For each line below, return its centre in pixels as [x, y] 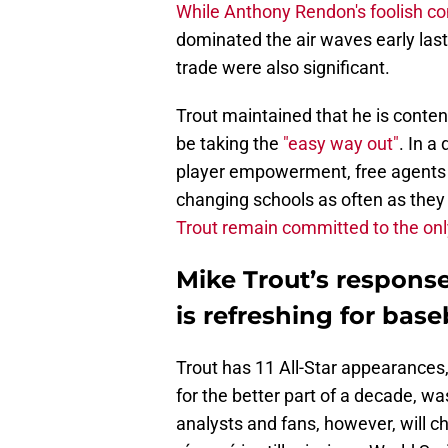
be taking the [229, 144]
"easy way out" [341, 144]
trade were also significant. [283, 68]
